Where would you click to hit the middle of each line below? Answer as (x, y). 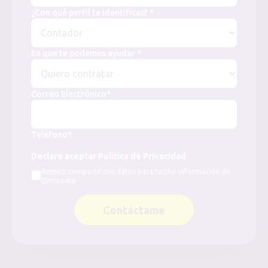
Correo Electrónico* (71, 94)
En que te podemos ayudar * (86, 53)
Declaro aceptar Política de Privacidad (109, 156)
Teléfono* (51, 135)
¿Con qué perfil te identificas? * (92, 13)
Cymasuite (59, 180)
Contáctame (134, 210)
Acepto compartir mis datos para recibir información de (136, 171)
